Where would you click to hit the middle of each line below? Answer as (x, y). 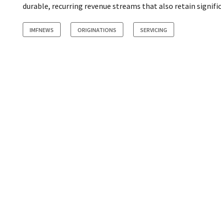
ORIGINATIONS (97, 30)
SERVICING (154, 30)
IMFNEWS (42, 30)
